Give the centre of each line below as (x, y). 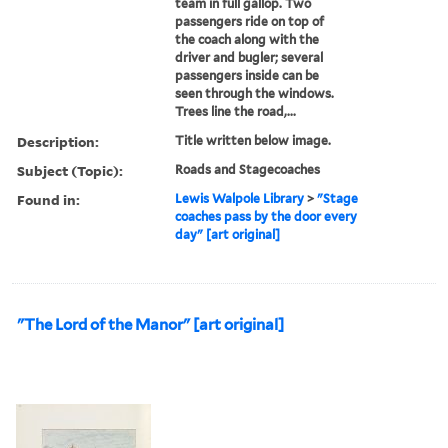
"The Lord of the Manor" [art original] (150, 324)
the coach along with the (247, 39)
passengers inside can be (247, 75)
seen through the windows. (255, 93)
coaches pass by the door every (266, 216)
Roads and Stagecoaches (248, 169)
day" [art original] (228, 234)
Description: (58, 141)
